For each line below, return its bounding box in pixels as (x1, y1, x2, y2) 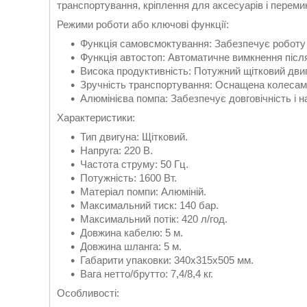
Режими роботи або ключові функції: (57, 19, 229, 30)
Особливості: (57, 287, 119, 299)
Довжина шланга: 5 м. (80, 241, 182, 252)
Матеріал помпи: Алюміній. (80, 186, 206, 197)
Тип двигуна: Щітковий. (80, 131, 188, 143)
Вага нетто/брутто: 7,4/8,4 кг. (80, 268, 213, 280)
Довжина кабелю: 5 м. (80, 227, 183, 238)
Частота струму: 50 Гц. (80, 158, 188, 170)
